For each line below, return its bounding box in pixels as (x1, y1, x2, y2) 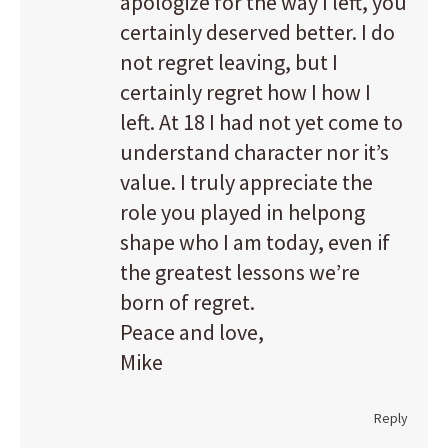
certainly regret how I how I (120, 78, 371, 106)
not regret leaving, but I (120, 48, 338, 76)
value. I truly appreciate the (120, 168, 373, 196)
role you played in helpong (120, 198, 365, 226)
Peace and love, (120, 318, 264, 346)
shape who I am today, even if (120, 228, 390, 256)
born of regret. (120, 288, 255, 316)
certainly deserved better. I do (120, 18, 395, 46)
